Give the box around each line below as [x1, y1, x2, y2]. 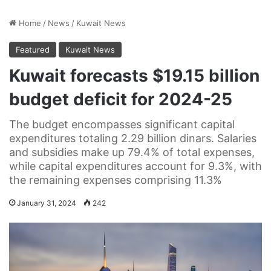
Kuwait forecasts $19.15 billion [9, 65, 260, 86]
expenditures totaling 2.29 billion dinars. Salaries [9, 131, 256, 145]
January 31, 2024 [17, 198, 76, 207]
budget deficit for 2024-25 [9, 88, 232, 109]
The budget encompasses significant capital [9, 117, 235, 131]
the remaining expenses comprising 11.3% [9, 173, 222, 186]
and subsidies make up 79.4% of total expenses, [9, 145, 255, 158]
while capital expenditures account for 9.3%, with [9, 159, 262, 172]
